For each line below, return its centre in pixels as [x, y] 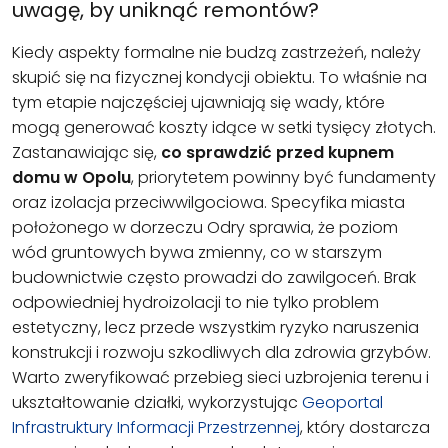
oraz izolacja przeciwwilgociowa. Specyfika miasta [208, 203]
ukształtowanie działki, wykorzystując [157, 403]
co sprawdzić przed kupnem [277, 153]
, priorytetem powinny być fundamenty [283, 178]
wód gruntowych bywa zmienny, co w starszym [197, 253]
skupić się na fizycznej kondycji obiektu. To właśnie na [219, 78]
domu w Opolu [71, 178]
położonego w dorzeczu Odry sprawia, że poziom [205, 228]
